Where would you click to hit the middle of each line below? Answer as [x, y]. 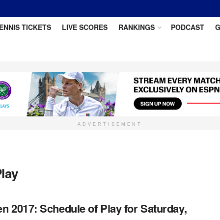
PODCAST [187, 27]
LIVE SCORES [84, 27]
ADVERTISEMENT [110, 124]
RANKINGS [136, 27]
